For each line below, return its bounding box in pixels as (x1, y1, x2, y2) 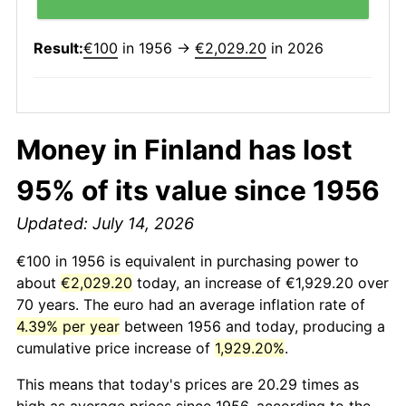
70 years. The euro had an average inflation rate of (16, 295, 365, 314)
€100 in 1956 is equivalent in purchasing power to (16, 251, 359, 270)
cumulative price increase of (16, 338, 215, 357)
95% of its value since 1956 (16, 173, 380, 207)
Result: (34, 38, 83, 57)
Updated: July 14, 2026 (16, 213, 194, 233)
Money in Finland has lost (16, 132, 353, 166)
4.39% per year (16, 316, 120, 335)
